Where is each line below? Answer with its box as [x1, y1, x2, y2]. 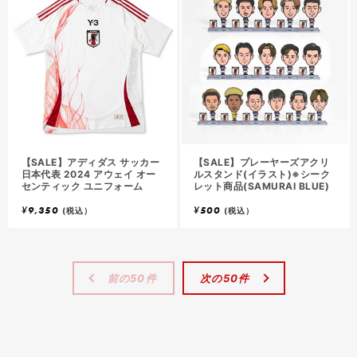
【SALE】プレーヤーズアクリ [194, 155, 330, 168]
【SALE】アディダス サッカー [21, 155, 160, 168]
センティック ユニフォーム [21, 179, 143, 192]
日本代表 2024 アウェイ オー [21, 167, 156, 180]
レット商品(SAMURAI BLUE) [194, 179, 330, 192]
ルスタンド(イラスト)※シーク [194, 167, 331, 180]
